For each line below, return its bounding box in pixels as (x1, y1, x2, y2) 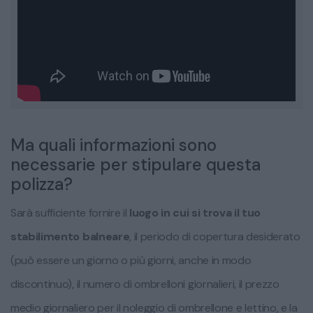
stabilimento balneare (10, 228, 130, 244)
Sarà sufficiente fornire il (10, 205, 130, 220)
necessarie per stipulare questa (10, 153, 261, 175)
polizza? (10, 173, 73, 195)
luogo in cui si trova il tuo (129, 205, 261, 220)
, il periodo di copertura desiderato (129, 228, 300, 244)
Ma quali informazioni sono (10, 133, 217, 156)
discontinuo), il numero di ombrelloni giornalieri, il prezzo (10, 276, 279, 291)
